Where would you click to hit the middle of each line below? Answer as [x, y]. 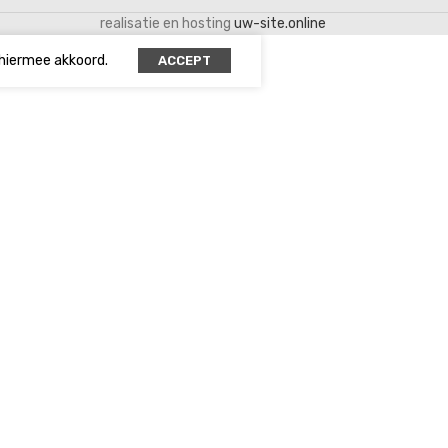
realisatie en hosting [167, 24]
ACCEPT [184, 61]
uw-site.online [280, 24]
